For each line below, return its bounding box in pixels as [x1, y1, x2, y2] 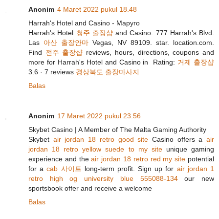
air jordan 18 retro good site [53, 135, 149, 144]
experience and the [28, 155, 91, 163]
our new [177, 175, 215, 183]
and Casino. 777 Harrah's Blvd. [112, 29, 214, 37]
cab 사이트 [46, 165, 82, 173]
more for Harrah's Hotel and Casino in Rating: [28, 58, 178, 66]
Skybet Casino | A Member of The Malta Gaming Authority [28, 126, 206, 134]
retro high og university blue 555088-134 [28, 175, 178, 183]
